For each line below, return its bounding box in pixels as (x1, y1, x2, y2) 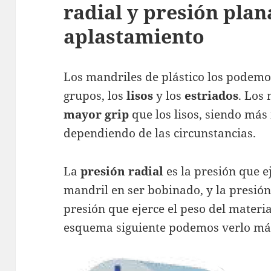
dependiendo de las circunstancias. (64, 125, 256, 141)
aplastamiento (64, 22, 205, 49)
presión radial (80, 163, 164, 179)
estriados (184, 87, 239, 103)
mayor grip (64, 106, 129, 122)
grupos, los (64, 87, 127, 103)
